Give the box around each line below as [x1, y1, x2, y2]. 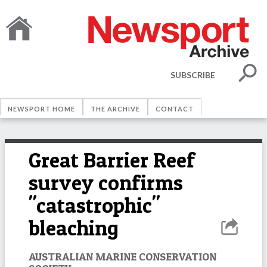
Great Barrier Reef [29, 147, 195, 173]
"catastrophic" [29, 193, 160, 218]
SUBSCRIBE [170, 69, 215, 80]
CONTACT [156, 105, 194, 113]
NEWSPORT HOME [8, 105, 75, 113]
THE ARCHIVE [91, 105, 140, 113]
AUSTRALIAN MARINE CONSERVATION [29, 249, 216, 263]
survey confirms [29, 170, 183, 195]
